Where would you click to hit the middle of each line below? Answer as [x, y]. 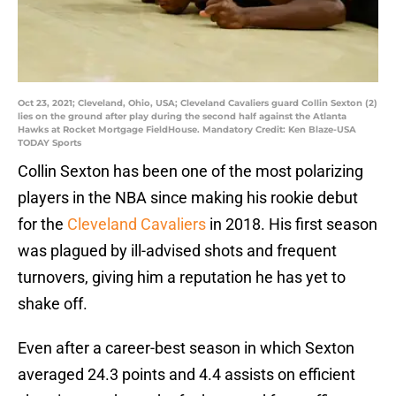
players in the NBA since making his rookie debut [188, 198]
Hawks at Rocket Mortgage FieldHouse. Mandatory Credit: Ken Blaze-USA [187, 130]
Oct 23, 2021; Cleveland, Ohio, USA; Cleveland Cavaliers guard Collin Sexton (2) [198, 103]
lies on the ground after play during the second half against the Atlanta [182, 117]
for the [42, 225]
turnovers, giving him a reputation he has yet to [182, 278]
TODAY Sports [49, 143]
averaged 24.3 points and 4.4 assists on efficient [187, 375]
